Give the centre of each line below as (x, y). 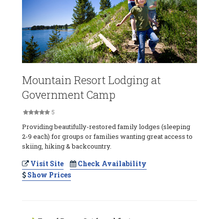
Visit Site (46, 163)
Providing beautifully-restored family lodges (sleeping (106, 126)
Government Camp (69, 94)
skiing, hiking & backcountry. (67, 146)
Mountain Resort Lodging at (91, 80)
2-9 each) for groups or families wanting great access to (107, 136)
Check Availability (111, 163)
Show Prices (48, 175)
